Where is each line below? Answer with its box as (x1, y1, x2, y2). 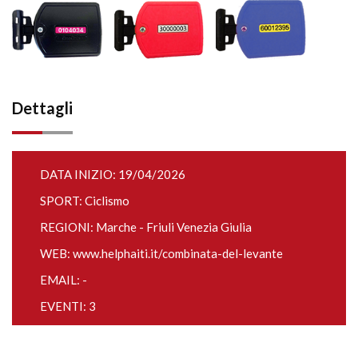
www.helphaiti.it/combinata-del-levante (73, 246, 283, 261)
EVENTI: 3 (40, 299, 96, 313)
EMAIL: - (40, 272, 87, 287)
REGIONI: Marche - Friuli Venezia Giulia (40, 220, 252, 234)
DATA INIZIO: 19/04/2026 (40, 167, 185, 181)
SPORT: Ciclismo (40, 193, 129, 208)
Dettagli (12, 98, 73, 117)
